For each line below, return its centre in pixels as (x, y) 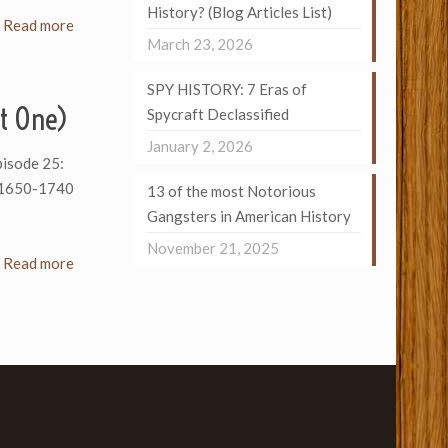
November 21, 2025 (212, 248)
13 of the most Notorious (231, 191)
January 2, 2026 (199, 146)
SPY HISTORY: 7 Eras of (226, 89)
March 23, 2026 (199, 44)
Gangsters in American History (248, 216)
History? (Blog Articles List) (239, 12)
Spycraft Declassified (217, 114)
